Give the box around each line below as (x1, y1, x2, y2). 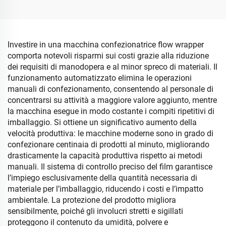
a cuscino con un (139, 13, 200, 22)
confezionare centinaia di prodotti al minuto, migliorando (8, 140, 209, 149)
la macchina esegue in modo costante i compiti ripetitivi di (8, 106, 214, 116)
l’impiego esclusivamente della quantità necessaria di (8, 173, 197, 183)
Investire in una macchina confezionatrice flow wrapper (8, 40, 204, 49)
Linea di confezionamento (122, 2, 217, 11)
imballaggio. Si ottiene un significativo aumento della (8, 118, 197, 127)
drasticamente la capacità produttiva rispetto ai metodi (8, 151, 202, 160)
